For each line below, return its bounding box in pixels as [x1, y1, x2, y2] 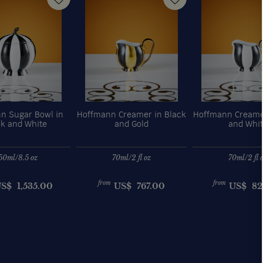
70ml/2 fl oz [112, 153, 151, 162]
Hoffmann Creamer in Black [77, 110, 186, 119]
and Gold [114, 120, 149, 129]
